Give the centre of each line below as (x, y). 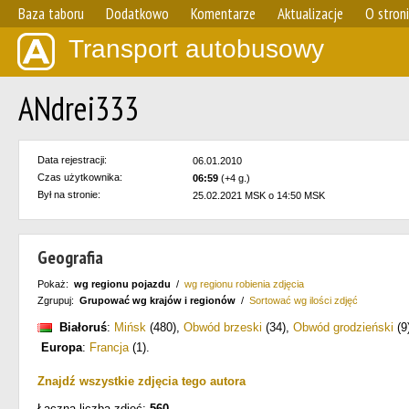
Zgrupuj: (58, 300)
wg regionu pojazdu (122, 284)
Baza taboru (51, 14)
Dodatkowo (137, 14)
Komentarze (223, 14)
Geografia (70, 257)
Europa (62, 347)
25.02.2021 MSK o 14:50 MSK (259, 195)
